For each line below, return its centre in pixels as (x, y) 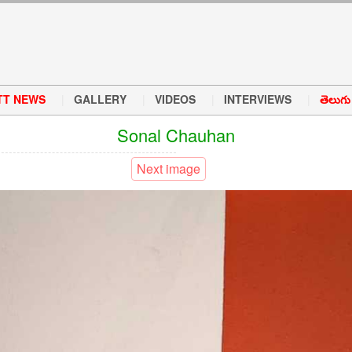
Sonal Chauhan (176, 135)
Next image (168, 169)
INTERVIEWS (258, 99)
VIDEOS (175, 99)
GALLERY (100, 99)
